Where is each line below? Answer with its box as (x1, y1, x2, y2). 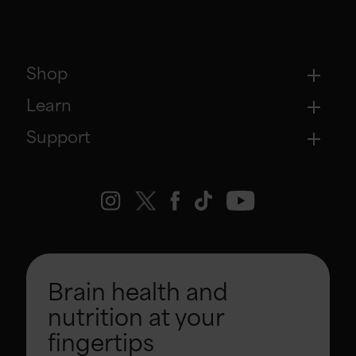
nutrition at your (48, 308, 224, 331)
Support (26, 130, 91, 147)
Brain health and (48, 282, 228, 306)
